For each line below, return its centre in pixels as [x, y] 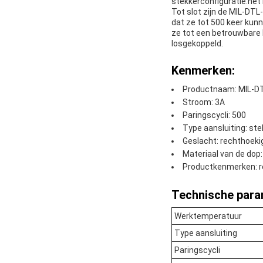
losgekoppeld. [197, 44]
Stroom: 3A [204, 102]
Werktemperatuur [208, 216]
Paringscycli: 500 [214, 115]
